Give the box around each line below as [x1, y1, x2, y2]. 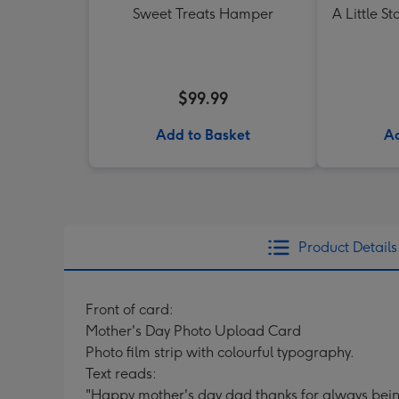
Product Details [297, 239, 397, 256]
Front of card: [85, 301, 174, 318]
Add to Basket [156, 126, 250, 143]
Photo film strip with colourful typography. [85, 344, 354, 361]
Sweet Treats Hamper [133, 5, 273, 22]
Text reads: [85, 365, 157, 382]
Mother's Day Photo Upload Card [85, 322, 301, 339]
